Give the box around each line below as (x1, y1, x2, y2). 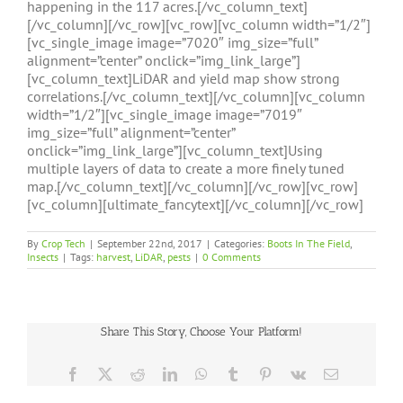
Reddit (143, 366, 182, 381)
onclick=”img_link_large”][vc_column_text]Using (27, 141, 323, 159)
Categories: (214, 237, 267, 250)
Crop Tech (41, 237, 85, 250)
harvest (96, 250, 130, 264)
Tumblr (238, 366, 281, 381)
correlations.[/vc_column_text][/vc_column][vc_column (27, 87, 365, 105)
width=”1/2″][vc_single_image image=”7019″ (27, 105, 302, 123)
